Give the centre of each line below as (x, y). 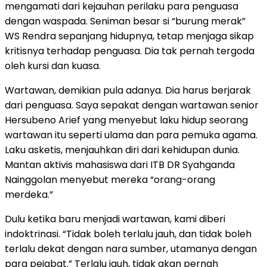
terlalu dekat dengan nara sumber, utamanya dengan (131, 249)
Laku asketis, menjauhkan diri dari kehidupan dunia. (122, 150)
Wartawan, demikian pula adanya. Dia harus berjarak (128, 90)
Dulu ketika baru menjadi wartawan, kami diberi (115, 219)
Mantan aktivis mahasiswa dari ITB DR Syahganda (120, 164)
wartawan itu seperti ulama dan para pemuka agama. (131, 135)
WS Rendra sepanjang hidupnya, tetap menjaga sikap (129, 36)
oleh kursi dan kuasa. (53, 66)
